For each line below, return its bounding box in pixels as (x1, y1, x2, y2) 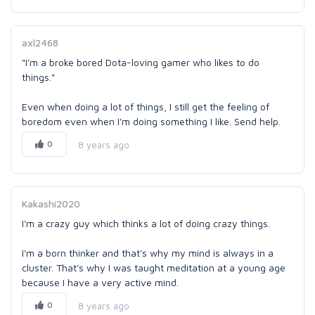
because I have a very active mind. (22, 276, 179, 288)
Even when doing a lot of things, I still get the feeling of (22, 101, 269, 112)
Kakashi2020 (22, 198, 80, 210)
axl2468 (22, 37, 58, 49)
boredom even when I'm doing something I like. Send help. (22, 115, 281, 127)
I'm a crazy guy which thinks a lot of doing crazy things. (22, 217, 270, 229)
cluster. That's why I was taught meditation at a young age (22, 262, 285, 274)
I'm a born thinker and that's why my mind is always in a (22, 247, 274, 259)
